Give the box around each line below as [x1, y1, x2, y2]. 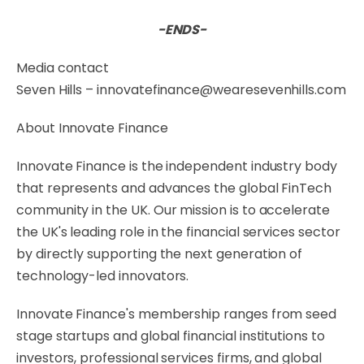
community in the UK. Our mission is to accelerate [16, 201, 330, 219]
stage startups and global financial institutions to [16, 327, 325, 345]
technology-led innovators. [16, 266, 189, 285]
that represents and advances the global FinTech [16, 179, 331, 197]
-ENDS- [157, 20, 207, 39]
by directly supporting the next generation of [16, 245, 303, 263]
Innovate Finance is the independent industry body [16, 157, 337, 175]
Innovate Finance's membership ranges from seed [16, 305, 337, 323]
